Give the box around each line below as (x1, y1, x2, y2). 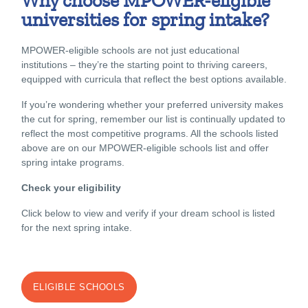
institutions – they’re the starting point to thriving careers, (21, 58, 267, 70)
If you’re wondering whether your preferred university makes (21, 98, 283, 110)
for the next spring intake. (21, 221, 132, 233)
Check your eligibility (21, 181, 124, 193)
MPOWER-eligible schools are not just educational (21, 44, 239, 56)
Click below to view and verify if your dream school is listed (21, 207, 275, 219)
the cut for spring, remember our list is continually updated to (21, 113, 285, 124)
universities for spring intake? (21, 8, 273, 31)
